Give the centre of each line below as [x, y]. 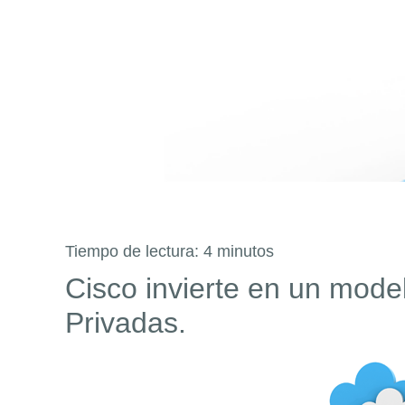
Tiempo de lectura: [134, 251]
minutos [245, 251]
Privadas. [126, 323]
